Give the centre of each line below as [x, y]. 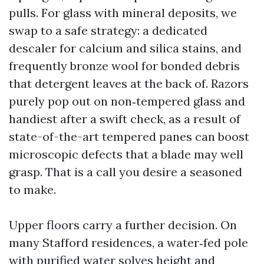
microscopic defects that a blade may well [126, 154]
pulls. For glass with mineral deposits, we [123, 13]
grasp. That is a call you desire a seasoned [126, 172]
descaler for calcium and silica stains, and [125, 48]
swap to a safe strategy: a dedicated [108, 30]
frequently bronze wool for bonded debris [124, 66]
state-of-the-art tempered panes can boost [129, 136]
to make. [32, 189]
